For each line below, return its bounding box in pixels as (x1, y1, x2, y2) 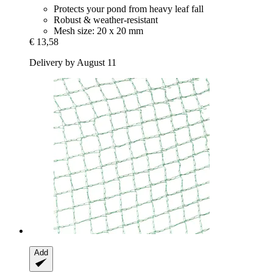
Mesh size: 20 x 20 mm (54, 26, 143, 37)
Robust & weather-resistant (54, 15, 158, 26)
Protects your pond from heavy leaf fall (54, 4, 204, 15)
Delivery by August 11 (29, 57, 116, 68)
